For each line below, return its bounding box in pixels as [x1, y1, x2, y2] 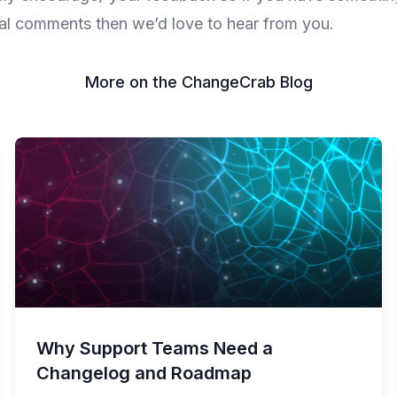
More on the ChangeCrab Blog [84, 73, 313, 91]
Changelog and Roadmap [36, 362, 253, 384]
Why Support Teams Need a [36, 338, 274, 359]
